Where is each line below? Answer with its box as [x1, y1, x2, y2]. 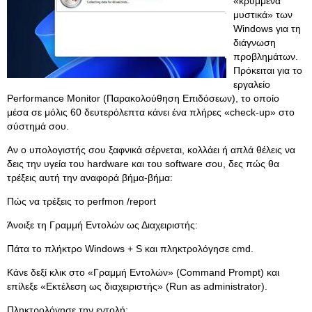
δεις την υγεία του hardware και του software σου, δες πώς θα [7, 158, 279, 169]
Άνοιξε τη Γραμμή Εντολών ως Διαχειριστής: [7, 219, 198, 231]
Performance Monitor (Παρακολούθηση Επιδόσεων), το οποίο [7, 93, 279, 104]
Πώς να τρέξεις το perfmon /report [7, 196, 156, 207]
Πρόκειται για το [233, 65, 302, 76]
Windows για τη [233, 23, 301, 34]
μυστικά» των [233, 9, 292, 20]
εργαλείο [233, 79, 270, 90]
